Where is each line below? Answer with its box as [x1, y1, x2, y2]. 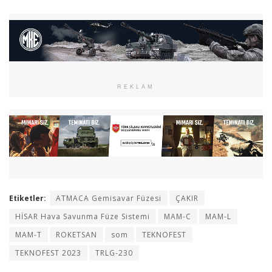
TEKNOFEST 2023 [15, 247, 81, 258]
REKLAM [117, 84, 155, 90]
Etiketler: [9, 192, 46, 203]
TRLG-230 [95, 247, 133, 258]
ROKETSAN [56, 229, 97, 240]
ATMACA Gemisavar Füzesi [56, 192, 161, 203]
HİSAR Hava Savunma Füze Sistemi [15, 211, 150, 222]
